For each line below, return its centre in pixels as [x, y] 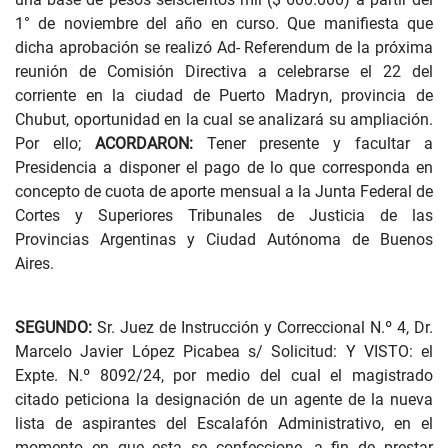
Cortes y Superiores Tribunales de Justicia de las [224, 215]
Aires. [34, 263]
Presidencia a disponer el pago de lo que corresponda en [224, 167]
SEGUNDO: [53, 327]
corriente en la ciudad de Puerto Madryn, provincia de [224, 95]
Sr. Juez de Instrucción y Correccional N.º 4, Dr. [262, 327]
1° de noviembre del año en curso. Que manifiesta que [224, 23]
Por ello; [55, 143]
